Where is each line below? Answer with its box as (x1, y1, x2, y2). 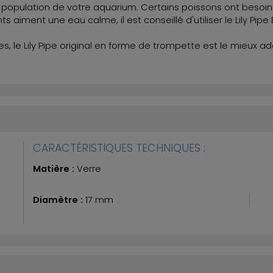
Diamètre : (33, 193, 85, 206)
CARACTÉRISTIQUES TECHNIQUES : (33, 140, 205, 155)
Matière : (33, 162, 77, 175)
